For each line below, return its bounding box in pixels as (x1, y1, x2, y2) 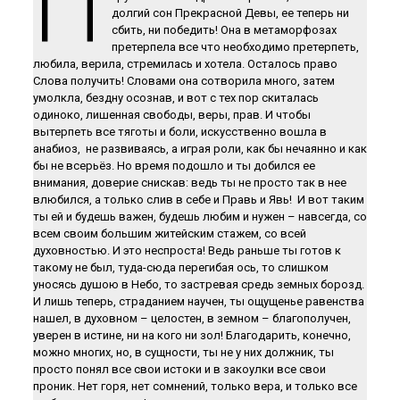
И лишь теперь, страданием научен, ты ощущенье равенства (32, 295, 364, 308)
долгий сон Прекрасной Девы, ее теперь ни (111, 6, 349, 20)
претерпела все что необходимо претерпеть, (111, 40, 359, 54)
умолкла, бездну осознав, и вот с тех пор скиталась (32, 91, 319, 104)
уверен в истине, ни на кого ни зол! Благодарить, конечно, (32, 329, 351, 342)
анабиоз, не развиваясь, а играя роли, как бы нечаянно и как (32, 142, 367, 155)
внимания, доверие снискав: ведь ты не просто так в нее (32, 176, 346, 189)
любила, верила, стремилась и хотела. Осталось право (32, 57, 337, 71)
